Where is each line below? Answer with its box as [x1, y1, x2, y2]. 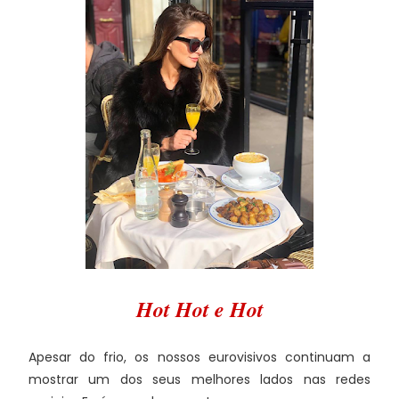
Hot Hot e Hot [135, 294, 264, 324]
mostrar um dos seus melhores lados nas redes [28, 370, 370, 388]
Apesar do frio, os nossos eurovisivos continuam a [28, 348, 370, 366]
